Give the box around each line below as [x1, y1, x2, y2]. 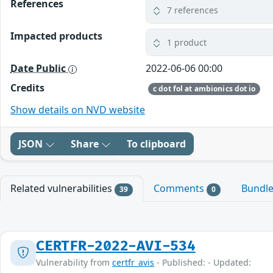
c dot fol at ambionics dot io [153, 83, 256, 94]
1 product [167, 37, 207, 48]
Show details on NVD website [10, 103, 145, 117]
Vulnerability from [36, 256, 112, 268]
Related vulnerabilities [10, 182, 115, 196]
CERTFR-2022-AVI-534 [36, 237, 196, 255]
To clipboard [127, 137, 186, 151]
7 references [167, 4, 219, 16]
